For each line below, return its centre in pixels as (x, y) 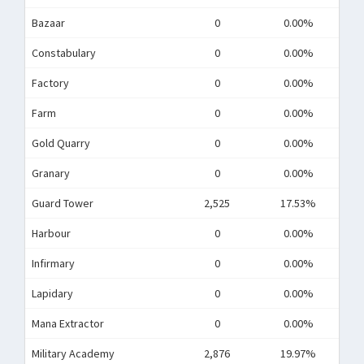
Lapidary (52, 293)
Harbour (51, 233)
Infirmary (53, 263)
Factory (50, 83)
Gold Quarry (61, 143)
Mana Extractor (68, 323)
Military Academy (73, 353)
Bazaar (48, 23)
